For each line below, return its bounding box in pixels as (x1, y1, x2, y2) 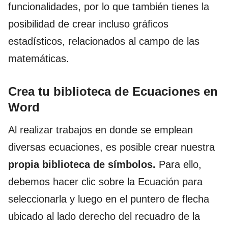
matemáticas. (8, 52, 69, 64)
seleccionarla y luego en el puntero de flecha (8, 193, 209, 205)
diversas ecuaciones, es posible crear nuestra (8, 141, 215, 153)
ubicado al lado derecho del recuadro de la (8, 210, 200, 222)
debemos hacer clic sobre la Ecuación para (8, 176, 203, 187)
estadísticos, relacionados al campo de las (8, 35, 199, 47)
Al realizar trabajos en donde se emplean (8, 124, 193, 135)
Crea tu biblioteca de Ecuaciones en (8, 84, 218, 98)
